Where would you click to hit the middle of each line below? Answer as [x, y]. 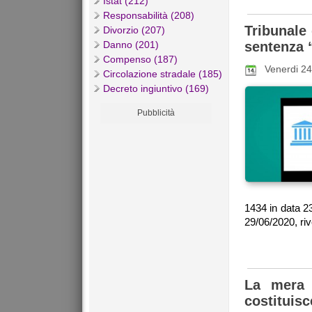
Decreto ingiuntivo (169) [156, 89]
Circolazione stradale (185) [163, 74]
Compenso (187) [140, 60]
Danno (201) [131, 45]
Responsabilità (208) [149, 16]
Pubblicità [156, 113]
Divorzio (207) [134, 30]
